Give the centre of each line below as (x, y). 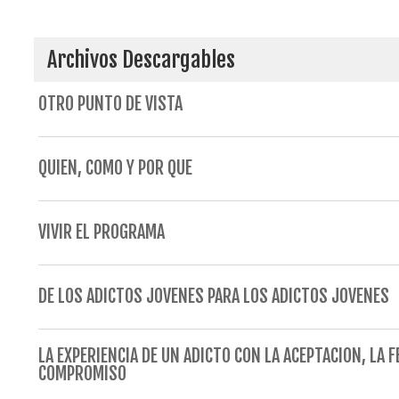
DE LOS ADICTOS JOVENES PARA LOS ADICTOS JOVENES (213, 296)
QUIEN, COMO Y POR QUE (115, 168)
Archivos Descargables (134, 60)
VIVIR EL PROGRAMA (101, 232)
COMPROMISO (82, 374)
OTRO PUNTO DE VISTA (110, 104)
